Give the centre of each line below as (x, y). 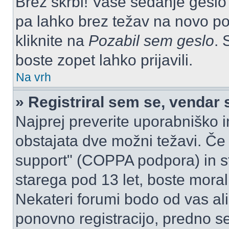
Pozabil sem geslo (151, 41)
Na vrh (33, 77)
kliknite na (52, 41)
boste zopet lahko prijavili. (104, 60)
